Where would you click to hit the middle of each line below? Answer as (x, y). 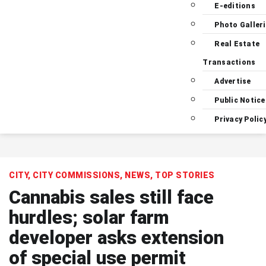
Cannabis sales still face (111, 197)
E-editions (235, 6)
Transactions (229, 62)
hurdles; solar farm (89, 218)
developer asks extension (116, 238)
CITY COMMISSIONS (76, 175)
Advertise (233, 81)
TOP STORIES (185, 175)
